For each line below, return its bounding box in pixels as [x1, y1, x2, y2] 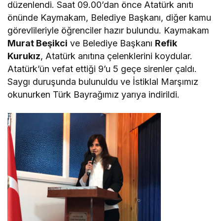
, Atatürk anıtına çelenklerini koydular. [40, 50, 193, 61]
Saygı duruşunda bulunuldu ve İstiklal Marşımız [7, 76, 199, 87]
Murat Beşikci [7, 37, 68, 48]
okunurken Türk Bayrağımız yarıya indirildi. [7, 89, 180, 100]
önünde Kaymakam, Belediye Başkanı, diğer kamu [7, 12, 212, 23]
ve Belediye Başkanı [68, 37, 155, 48]
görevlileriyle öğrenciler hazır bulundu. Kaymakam [7, 25, 210, 36]
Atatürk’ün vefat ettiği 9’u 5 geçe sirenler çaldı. [7, 63, 197, 74]
